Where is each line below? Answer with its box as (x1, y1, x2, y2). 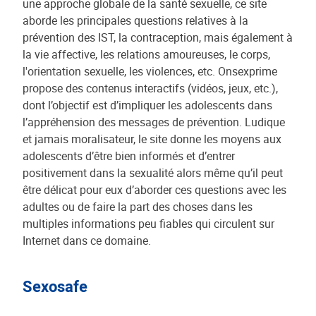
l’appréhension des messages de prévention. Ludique (23, 114, 285, 130)
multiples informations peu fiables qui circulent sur (23, 216, 274, 231)
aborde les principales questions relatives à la (23, 13, 248, 28)
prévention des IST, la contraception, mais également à (23, 30, 293, 45)
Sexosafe (23, 276, 87, 296)
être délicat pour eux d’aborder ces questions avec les (23, 182, 286, 197)
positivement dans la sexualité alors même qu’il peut (23, 165, 283, 181)
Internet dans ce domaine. (23, 233, 151, 248)
